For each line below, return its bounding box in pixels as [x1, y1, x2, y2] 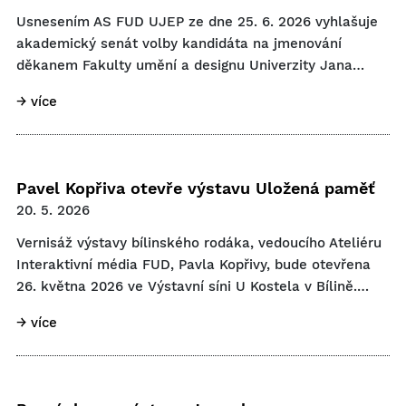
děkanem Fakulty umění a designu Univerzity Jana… [16, 57, 364, 73]
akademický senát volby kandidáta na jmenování [16, 35, 342, 52]
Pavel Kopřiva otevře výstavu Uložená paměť [16, 179, 375, 198]
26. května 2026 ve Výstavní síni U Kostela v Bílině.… [16, 278, 369, 295]
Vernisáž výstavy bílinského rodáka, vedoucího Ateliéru [16, 235, 382, 251]
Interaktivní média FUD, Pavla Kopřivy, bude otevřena [16, 256, 371, 273]
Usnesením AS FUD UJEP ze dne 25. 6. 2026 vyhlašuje [16, 14, 378, 30]
